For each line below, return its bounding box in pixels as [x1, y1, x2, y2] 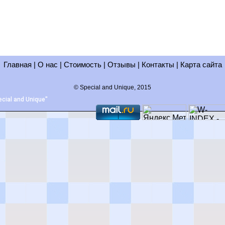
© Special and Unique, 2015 [74, 83, 151, 91]
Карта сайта [180, 60, 222, 69]
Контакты [141, 60, 174, 69]
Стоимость [61, 60, 101, 69]
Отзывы [107, 60, 138, 69]
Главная [3, 60, 32, 69]
